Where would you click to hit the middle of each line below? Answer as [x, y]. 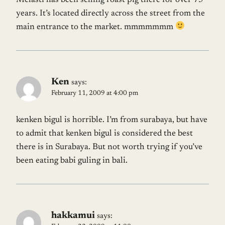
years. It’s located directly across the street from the [110, 14]
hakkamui [73, 215]
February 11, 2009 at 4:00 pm [95, 93]
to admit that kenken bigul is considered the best [104, 134]
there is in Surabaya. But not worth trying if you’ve [109, 147]
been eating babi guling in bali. [72, 161]
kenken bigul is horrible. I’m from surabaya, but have [112, 120]
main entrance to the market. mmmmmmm [96, 27]
